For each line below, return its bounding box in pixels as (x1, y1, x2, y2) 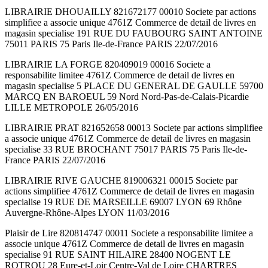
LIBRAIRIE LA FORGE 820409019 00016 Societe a (5, 59, 211, 70)
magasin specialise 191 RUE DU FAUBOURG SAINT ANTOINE (5, 28, 263, 39)
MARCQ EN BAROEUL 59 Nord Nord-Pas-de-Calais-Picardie (5, 92, 249, 102)
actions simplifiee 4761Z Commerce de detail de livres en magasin (5, 186, 254, 197)
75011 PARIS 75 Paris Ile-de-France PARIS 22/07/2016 (5, 39, 218, 50)
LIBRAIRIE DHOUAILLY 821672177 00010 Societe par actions (5, 7, 256, 17)
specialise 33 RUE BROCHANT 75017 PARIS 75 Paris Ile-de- (5, 144, 247, 155)
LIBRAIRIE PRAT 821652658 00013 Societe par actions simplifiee (5, 123, 263, 133)
